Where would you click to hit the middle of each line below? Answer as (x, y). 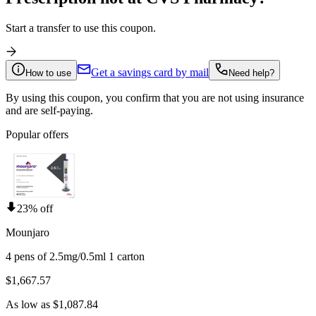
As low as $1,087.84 (52, 305)
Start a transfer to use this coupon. (81, 28)
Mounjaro (28, 233)
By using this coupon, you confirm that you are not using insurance (155, 98)
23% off (35, 209)
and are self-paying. (49, 111)
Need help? (251, 73)
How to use (48, 73)
